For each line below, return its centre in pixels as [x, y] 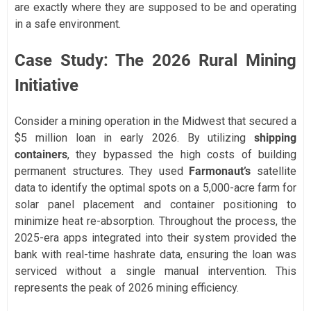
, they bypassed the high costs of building [182, 155]
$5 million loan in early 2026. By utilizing [134, 138]
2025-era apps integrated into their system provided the [155, 238]
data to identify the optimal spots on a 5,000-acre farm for [155, 188]
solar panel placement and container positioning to [155, 205]
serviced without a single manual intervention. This [155, 271]
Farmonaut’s [220, 171]
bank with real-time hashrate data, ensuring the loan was [155, 255]
